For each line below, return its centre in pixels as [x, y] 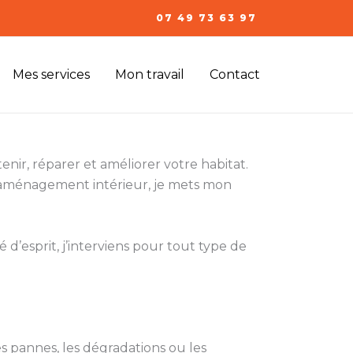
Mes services [51, 74]
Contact [235, 74]
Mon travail [150, 74]
